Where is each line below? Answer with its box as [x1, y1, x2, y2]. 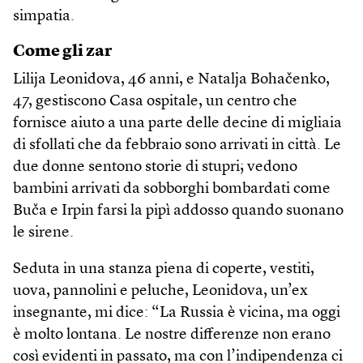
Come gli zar [13, 43, 112, 60]
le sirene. [13, 224, 74, 241]
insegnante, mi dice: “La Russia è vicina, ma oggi [13, 305, 340, 321]
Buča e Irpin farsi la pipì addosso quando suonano [13, 203, 344, 219]
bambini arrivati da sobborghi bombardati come [13, 181, 331, 197]
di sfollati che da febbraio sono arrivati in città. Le [13, 137, 341, 153]
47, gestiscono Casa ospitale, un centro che [13, 93, 297, 109]
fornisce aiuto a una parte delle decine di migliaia [13, 115, 342, 131]
